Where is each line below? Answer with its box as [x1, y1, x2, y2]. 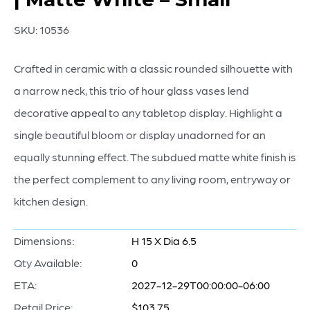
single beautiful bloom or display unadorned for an [14, 128, 266, 141]
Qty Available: [14, 256, 82, 269]
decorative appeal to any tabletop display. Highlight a [14, 106, 282, 119]
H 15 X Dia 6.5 [131, 234, 197, 247]
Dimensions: [14, 234, 74, 247]
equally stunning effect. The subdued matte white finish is [14, 150, 296, 163]
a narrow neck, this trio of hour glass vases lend [14, 84, 249, 97]
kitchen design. [14, 194, 88, 208]
